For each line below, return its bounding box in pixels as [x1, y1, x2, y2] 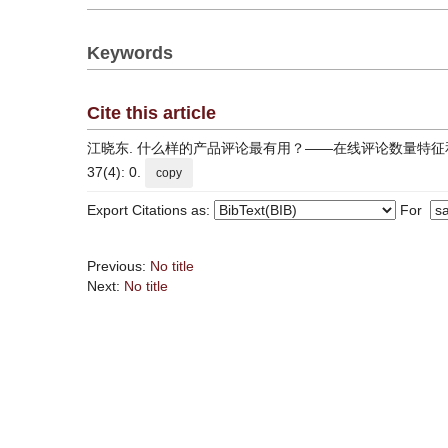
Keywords [87, 43, 173, 63]
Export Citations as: [87, 202, 214, 218]
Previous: [87, 258, 150, 274]
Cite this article [87, 103, 216, 123]
